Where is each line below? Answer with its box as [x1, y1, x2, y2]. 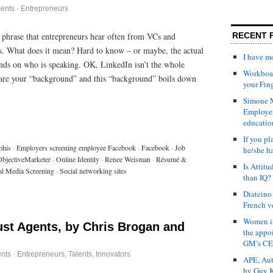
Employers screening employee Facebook [16, 142, 136, 152]
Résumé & [156, 154, 186, 164]
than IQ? [243, 171, 271, 183]
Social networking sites [60, 165, 127, 175]
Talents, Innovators [68, 249, 130, 258]
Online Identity [56, 154, 99, 164]
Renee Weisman [105, 154, 151, 164]
